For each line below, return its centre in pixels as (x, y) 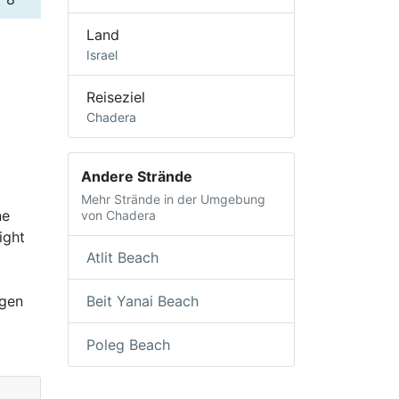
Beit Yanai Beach (142, 301)
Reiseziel (116, 97)
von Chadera (119, 215)
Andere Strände (137, 176)
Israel (102, 54)
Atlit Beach (122, 258)
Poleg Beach (128, 345)
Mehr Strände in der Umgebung (174, 199)
